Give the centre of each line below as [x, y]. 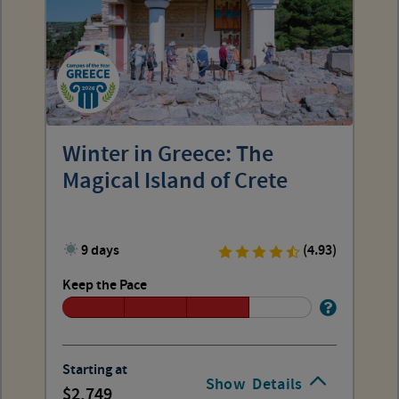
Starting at [95, 370]
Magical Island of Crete [175, 181]
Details [277, 384]
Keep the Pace [105, 285]
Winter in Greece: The [168, 155]
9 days [101, 250]
